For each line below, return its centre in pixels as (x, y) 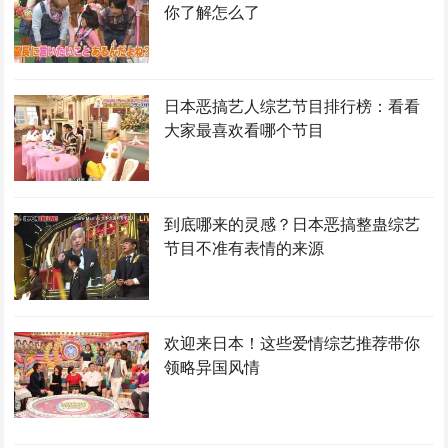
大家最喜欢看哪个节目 (243, 131)
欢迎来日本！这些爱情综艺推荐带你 (291, 343)
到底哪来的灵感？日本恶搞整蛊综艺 (291, 225)
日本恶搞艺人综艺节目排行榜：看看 (291, 107)
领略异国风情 (211, 367)
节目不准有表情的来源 (243, 249)
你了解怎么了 (211, 13)
